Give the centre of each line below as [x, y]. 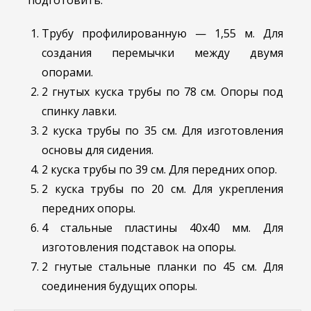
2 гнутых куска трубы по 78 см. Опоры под [162, 92]
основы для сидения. [98, 150]
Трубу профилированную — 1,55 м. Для [162, 33]
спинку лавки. [79, 111]
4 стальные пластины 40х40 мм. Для [162, 228]
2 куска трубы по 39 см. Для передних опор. [159, 169]
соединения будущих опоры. [119, 286]
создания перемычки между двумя [162, 53]
